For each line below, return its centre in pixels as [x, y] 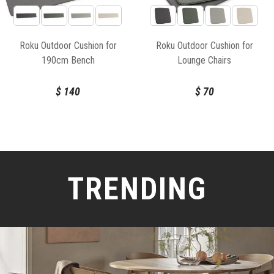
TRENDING [137, 189]
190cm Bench [68, 61]
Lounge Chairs [204, 61]
